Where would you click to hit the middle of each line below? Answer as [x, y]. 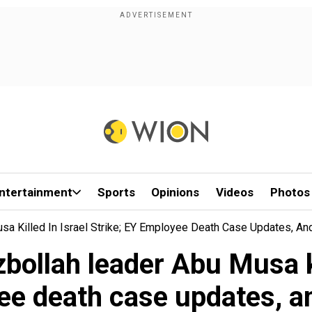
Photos [290, 192]
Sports [116, 192]
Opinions [175, 192]
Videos [235, 192]
